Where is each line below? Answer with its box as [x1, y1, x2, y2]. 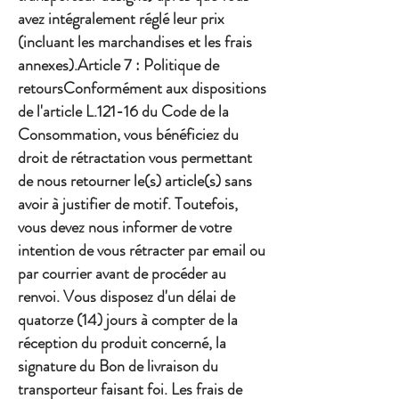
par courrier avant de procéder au [18, 262, 226, 286]
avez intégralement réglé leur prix [18, 7, 224, 31]
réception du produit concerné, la [18, 331, 226, 355]
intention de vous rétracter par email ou [18, 239, 265, 263]
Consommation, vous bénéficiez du [18, 123, 239, 147]
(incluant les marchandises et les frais [18, 30, 252, 54]
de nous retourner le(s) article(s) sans [18, 169, 252, 193]
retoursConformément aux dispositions [18, 77, 266, 101]
